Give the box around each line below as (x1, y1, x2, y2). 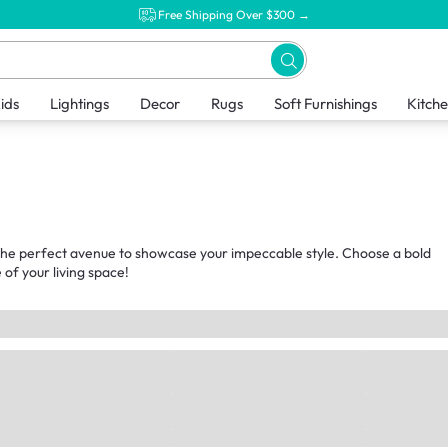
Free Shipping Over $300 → (158, 6, 310, 22)
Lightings (49, 94, 109, 114)
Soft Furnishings (273, 94, 377, 114)
